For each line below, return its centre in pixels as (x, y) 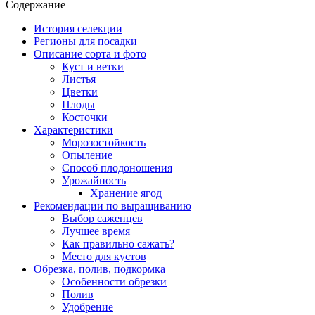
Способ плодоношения (117, 167)
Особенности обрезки (114, 281)
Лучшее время (96, 231)
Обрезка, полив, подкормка (99, 269)
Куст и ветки (93, 66)
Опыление (87, 155)
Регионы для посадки (85, 41)
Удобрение (88, 307)
